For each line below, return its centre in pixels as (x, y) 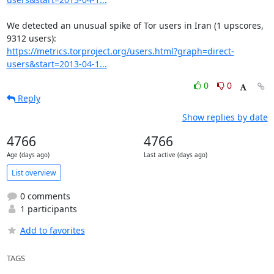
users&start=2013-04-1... (57, 64)
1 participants (47, 209)
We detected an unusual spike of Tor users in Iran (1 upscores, (135, 25)
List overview (34, 172)
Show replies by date (225, 117)
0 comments (44, 196)
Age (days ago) (28, 155)
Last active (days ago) (175, 155)
